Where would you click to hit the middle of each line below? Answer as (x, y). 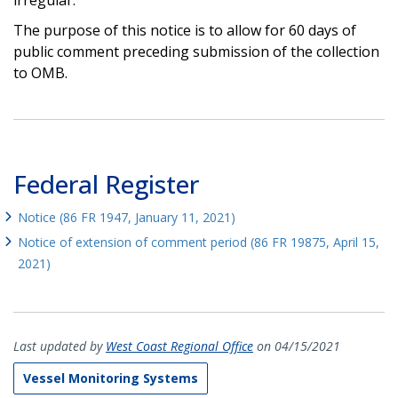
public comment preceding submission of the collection (196, 51)
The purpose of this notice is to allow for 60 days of (185, 30)
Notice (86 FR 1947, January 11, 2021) (127, 217)
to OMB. (40, 72)
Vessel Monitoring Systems (111, 378)
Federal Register (106, 183)
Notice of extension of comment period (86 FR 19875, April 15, (199, 242)
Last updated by (60, 346)
